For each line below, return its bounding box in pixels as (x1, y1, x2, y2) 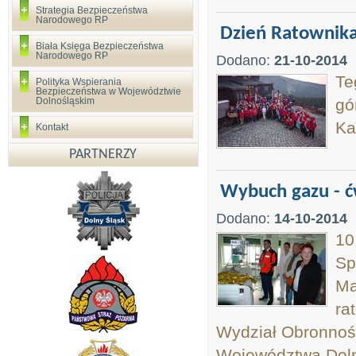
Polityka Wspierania (36, 76, 122, 87)
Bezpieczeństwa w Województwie (36, 86, 181, 97)
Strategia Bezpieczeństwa (36, 5, 148, 16)
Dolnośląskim (36, 95, 95, 106)
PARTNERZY (69, 147, 137, 162)
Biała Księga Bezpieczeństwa (36, 41, 164, 52)
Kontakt (36, 122, 68, 133)
